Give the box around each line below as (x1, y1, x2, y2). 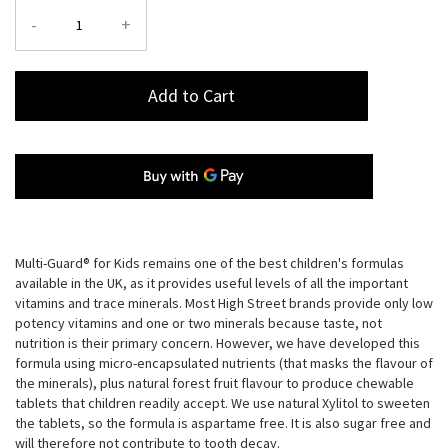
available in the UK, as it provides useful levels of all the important (15, 274, 408, 293)
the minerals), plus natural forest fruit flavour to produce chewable (15, 374, 414, 393)
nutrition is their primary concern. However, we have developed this (15, 334, 420, 353)
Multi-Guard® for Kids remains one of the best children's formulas (15, 254, 404, 273)
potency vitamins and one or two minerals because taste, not (15, 314, 382, 333)
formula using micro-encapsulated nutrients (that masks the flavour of (15, 354, 433, 373)
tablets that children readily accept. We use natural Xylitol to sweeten (15, 394, 430, 413)
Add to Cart (148, 84, 235, 108)
